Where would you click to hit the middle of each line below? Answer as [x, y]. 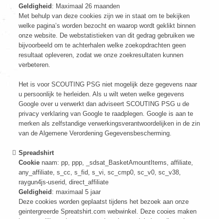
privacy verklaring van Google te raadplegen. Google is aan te [106, 114]
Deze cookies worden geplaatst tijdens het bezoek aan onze [104, 202]
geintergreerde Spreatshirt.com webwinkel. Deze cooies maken [108, 211]
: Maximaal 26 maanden [86, 6]
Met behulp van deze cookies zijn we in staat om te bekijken [104, 16]
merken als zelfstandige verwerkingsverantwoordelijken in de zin [109, 123]
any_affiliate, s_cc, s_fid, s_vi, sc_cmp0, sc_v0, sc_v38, [100, 172]
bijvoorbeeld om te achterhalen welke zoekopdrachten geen [102, 45]
